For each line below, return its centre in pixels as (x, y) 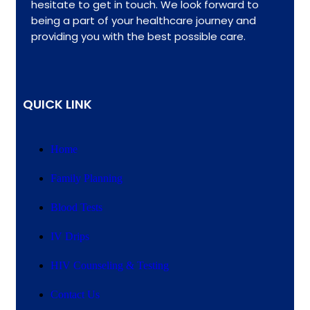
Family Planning (86, 178)
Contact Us (75, 294)
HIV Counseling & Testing (110, 265)
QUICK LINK (57, 104)
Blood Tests (76, 207)
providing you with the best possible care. (138, 36)
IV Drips (70, 236)
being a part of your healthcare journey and (144, 20)
